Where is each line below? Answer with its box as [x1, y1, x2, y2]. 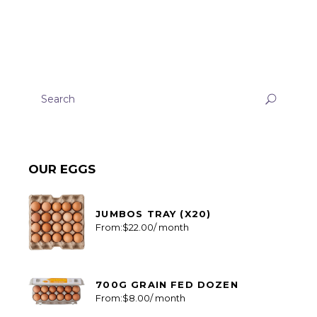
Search [28, 79, 62, 93]
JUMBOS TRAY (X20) [96, 208, 212, 220]
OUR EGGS [28, 162, 96, 177]
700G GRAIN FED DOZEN [96, 279, 238, 291]
